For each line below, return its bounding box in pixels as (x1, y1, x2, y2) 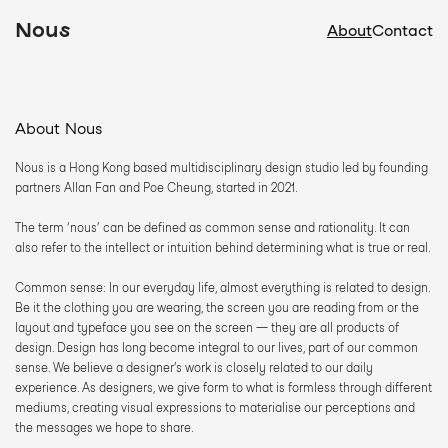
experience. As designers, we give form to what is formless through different (15, 380, 432, 395)
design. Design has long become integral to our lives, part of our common (15, 340, 418, 355)
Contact (372, 21, 433, 40)
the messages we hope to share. (15, 420, 196, 435)
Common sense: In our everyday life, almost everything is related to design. (15, 280, 430, 295)
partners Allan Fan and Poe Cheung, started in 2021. (15, 180, 303, 195)
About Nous (15, 119, 103, 138)
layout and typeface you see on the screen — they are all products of (15, 320, 399, 335)
